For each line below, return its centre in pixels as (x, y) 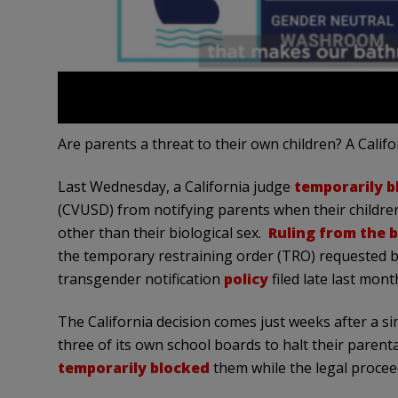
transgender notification (140, 279)
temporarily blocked (133, 368)
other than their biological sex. (163, 233)
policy (246, 279)
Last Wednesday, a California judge (175, 187)
